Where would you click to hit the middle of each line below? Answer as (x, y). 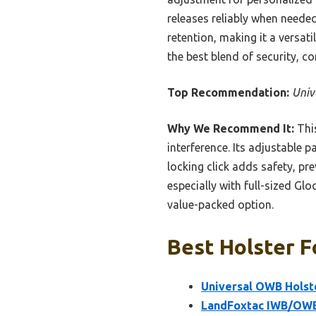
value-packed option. (220, 204)
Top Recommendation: (228, 92)
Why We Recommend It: (231, 128)
